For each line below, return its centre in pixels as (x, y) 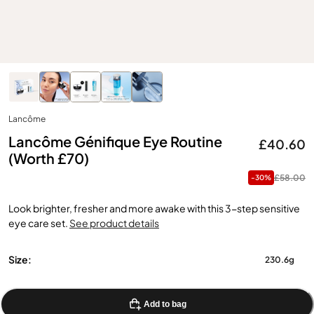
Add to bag (165, 304)
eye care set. (38, 223)
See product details (114, 223)
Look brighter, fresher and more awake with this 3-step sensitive (154, 208)
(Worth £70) (49, 158)
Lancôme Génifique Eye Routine (115, 142)
